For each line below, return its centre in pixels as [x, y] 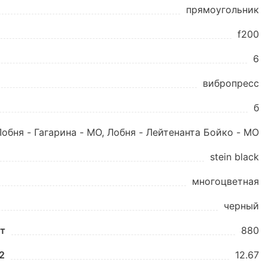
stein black [234, 157]
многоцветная [226, 181]
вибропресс [231, 83]
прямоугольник [223, 10]
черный [241, 206]
